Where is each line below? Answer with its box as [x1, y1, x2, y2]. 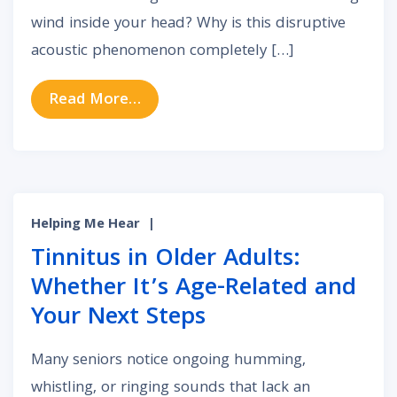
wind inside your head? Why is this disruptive [31, 12, 346, 38]
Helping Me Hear [31, 213, 140, 237]
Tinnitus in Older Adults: [31, 239, 300, 280]
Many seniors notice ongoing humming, [31, 347, 306, 374]
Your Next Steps [31, 298, 206, 339]
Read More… [49, 87, 142, 113]
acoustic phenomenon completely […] [31, 39, 294, 66]
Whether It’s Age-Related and [31, 269, 356, 309]
